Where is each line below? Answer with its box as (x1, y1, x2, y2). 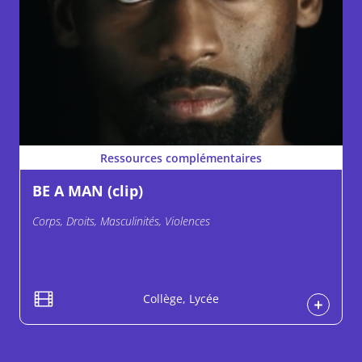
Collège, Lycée (143, 290, 219, 306)
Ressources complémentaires (100, 149, 262, 166)
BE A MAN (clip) (32, 181, 143, 201)
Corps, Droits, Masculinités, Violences (32, 213, 210, 229)
